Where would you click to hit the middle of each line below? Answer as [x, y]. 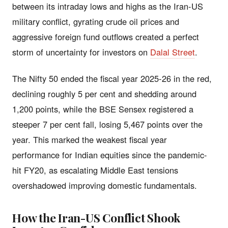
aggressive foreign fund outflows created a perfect [106, 36]
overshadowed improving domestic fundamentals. [105, 185]
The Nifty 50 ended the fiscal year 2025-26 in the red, [112, 78]
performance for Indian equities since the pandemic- [110, 154]
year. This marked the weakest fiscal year [90, 139]
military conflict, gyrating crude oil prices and [96, 21]
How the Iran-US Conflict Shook [96, 217]
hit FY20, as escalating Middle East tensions [95, 170]
